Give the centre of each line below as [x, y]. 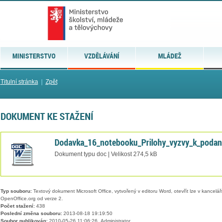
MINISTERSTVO [34, 56]
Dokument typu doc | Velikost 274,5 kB [106, 154]
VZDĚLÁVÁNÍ [102, 56]
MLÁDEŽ [169, 56]
